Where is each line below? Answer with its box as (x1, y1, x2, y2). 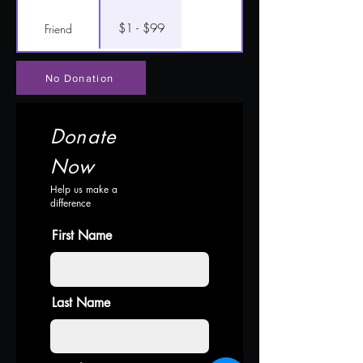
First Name (52, 227, 112, 244)
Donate (50, 124, 117, 149)
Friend (45, 20, 72, 36)
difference (50, 196, 91, 210)
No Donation (45, 71, 114, 84)
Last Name (52, 294, 110, 311)
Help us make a (50, 182, 117, 196)
